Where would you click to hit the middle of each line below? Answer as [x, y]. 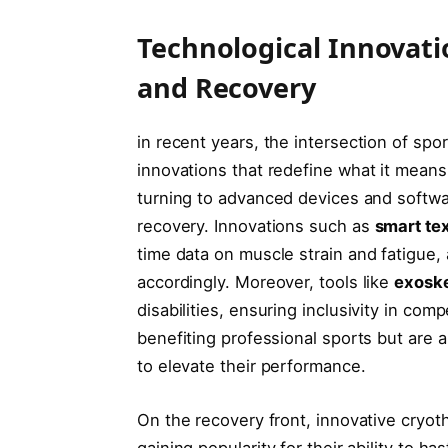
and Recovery [226, 87]
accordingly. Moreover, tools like [265, 282]
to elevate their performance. [251, 366]
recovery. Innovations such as [255, 226]
